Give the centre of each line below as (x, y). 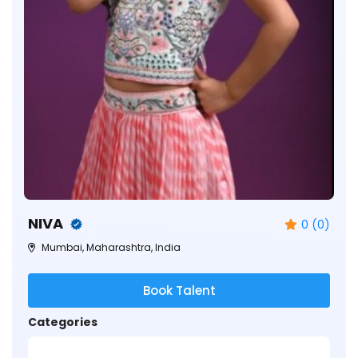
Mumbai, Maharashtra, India (110, 247)
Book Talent (179, 290)
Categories (63, 322)
